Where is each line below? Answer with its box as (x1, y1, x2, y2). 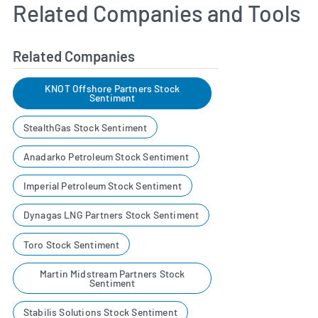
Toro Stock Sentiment (23, 238, 120, 251)
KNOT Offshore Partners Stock (45, 82, 180, 95)
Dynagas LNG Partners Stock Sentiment (23, 209, 199, 221)
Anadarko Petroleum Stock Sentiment (23, 150, 189, 163)
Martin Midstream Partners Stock (39, 268, 185, 280)
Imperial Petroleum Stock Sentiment (23, 180, 182, 192)
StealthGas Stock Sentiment (23, 121, 148, 133)
